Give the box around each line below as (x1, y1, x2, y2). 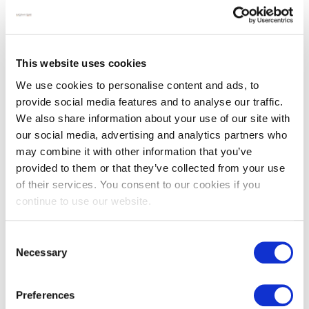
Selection (5, 249, 47, 261)
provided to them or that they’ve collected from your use (16, 161, 285, 174)
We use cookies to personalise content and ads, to (16, 79, 259, 91)
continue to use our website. (16, 195, 151, 207)
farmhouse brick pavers (160, 150, 264, 165)
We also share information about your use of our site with (16, 112, 290, 124)
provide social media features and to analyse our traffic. (16, 95, 283, 108)
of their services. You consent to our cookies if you (16, 178, 260, 190)
